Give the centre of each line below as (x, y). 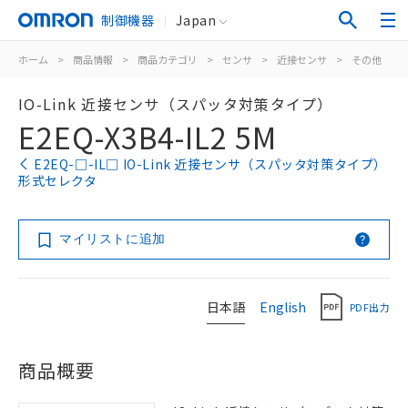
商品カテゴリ (168, 59)
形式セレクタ (58, 180)
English (283, 306)
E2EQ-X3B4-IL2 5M (148, 137)
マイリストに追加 (112, 239)
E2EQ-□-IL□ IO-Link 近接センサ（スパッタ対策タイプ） (211, 164)
